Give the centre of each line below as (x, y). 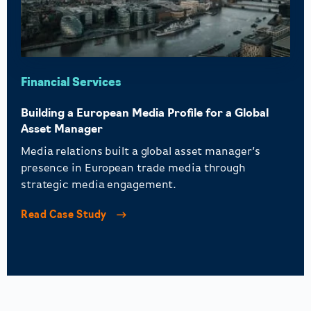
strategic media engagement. (99, 185)
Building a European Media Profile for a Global (145, 114)
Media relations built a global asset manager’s (141, 152)
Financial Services (71, 83)
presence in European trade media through (133, 168)
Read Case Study (65, 216)
